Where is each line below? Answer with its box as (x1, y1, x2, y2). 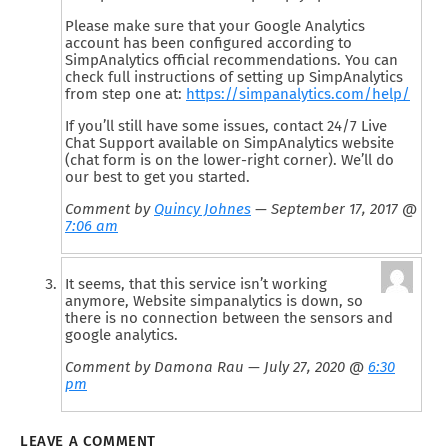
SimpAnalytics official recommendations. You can (65, 51, 398, 70)
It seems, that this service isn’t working (65, 275, 327, 294)
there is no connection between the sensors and (65, 309, 393, 328)
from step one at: (65, 85, 186, 104)
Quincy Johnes (154, 200, 251, 219)
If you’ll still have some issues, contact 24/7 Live (65, 117, 387, 136)
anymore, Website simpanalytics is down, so (65, 292, 363, 311)
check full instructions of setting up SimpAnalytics (65, 68, 403, 87)
